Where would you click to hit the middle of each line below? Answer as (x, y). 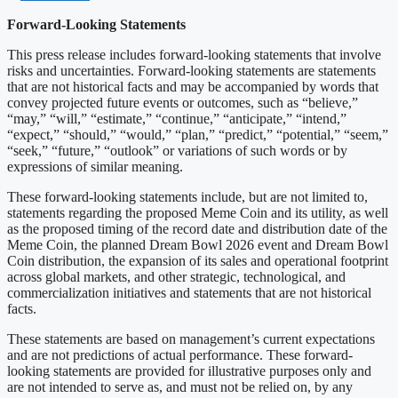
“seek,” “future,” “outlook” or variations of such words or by (177, 150)
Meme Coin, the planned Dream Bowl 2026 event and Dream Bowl (198, 244)
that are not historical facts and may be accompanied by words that (193, 86)
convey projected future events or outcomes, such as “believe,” (183, 102)
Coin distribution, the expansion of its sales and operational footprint (198, 260)
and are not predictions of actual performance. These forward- (180, 354)
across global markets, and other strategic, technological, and (176, 276)
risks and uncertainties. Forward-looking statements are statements (191, 70)
